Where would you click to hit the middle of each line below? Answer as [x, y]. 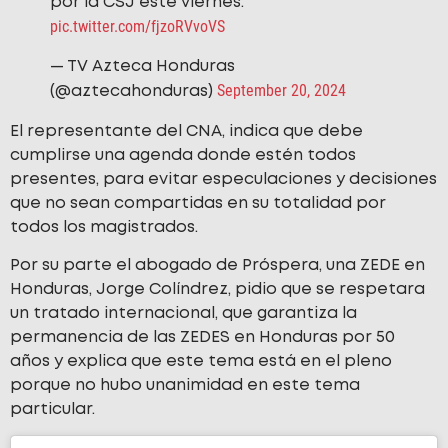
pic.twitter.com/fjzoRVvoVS [137, 27]
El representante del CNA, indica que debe [186, 131]
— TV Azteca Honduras [142, 66]
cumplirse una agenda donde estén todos [183, 155]
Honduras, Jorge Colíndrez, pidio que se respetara [217, 290]
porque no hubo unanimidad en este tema [185, 386]
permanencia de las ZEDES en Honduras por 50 [202, 338]
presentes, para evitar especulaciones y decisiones [223, 179]
